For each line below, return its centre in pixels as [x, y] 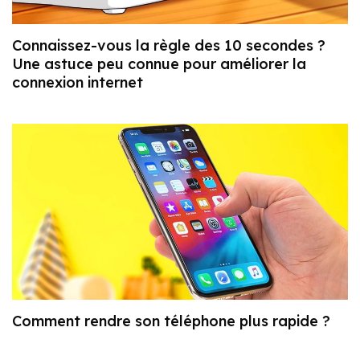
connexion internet [78, 82]
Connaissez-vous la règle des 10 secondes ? [169, 45]
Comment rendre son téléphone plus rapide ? [171, 321]
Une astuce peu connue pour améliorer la [159, 63]
